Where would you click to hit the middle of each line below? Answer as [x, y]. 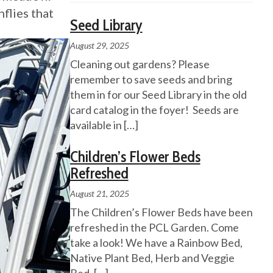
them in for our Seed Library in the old [158, 95]
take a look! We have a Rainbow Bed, [156, 243]
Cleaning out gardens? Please [140, 64]
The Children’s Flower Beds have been [161, 212]
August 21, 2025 [99, 194]
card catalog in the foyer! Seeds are [154, 110]
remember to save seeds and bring [151, 80]
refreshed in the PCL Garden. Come [154, 228]
